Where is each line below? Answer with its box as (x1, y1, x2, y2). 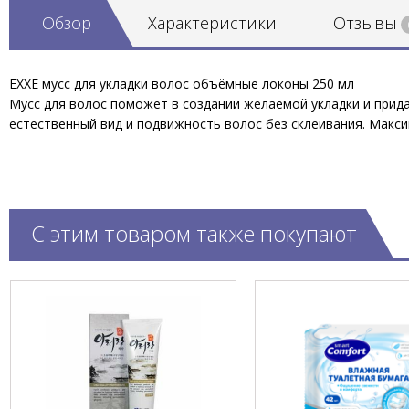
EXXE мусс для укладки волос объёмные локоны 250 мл (9, 75, 354, 92)
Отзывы (333, 12, 397, 34)
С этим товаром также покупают (31, 218, 357, 248)
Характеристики (148, 12, 277, 34)
